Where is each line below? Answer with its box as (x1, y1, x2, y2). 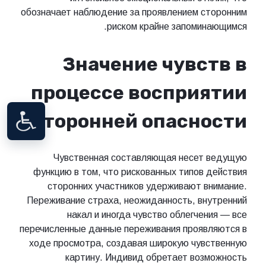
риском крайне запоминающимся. (107, 21, 247, 32)
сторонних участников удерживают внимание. (47, 181, 247, 192)
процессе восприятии (31, 81, 247, 104)
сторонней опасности (32, 109, 247, 132)
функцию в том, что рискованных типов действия (33, 167, 247, 178)
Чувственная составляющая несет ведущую (53, 153, 247, 163)
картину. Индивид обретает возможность (65, 252, 247, 263)
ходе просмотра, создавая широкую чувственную (29, 238, 247, 249)
